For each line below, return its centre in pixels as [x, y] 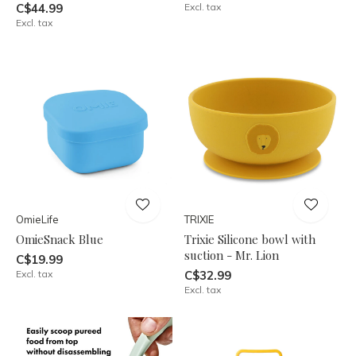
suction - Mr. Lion [231, 255]
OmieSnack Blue [60, 239]
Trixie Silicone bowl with [250, 239]
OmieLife [37, 219]
